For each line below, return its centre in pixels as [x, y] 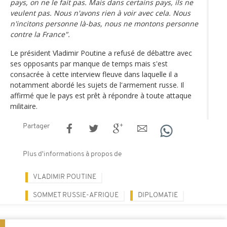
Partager [36, 126]
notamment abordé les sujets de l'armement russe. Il [97, 85]
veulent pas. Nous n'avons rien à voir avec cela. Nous [100, 13]
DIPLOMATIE [158, 195]
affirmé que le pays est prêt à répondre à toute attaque [101, 95]
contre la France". [40, 34]
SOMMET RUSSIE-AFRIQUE [76, 195]
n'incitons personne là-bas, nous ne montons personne [104, 23]
